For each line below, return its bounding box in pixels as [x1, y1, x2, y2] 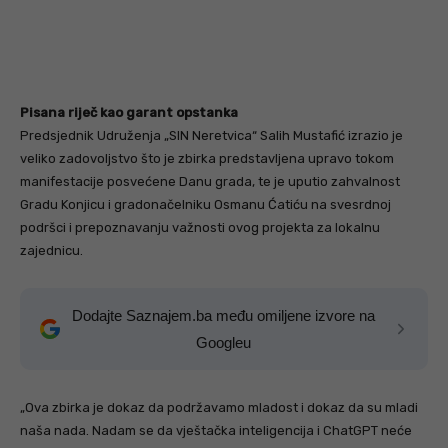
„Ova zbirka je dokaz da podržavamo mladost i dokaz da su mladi [20, 400, 418, 416]
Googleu [195, 334, 251, 352]
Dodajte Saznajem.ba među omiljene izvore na [71, 307, 375, 325]
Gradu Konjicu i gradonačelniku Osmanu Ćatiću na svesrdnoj [20, 197, 391, 213]
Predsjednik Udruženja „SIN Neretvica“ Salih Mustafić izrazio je [20, 128, 403, 144]
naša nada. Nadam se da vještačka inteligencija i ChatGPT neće [20, 423, 412, 439]
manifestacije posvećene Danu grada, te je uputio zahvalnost [20, 174, 400, 190]
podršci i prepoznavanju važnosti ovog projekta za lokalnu [20, 220, 380, 236]
